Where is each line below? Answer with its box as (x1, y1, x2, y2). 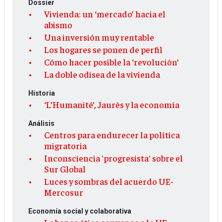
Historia (28, 89, 55, 98)
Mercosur (44, 186, 83, 198)
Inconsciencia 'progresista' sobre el (44, 152, 183, 164)
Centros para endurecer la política (44, 129, 180, 141)
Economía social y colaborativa (28, 207, 131, 216)
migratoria (44, 140, 87, 152)
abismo (44, 19, 72, 31)
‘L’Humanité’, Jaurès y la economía (44, 99, 179, 111)
